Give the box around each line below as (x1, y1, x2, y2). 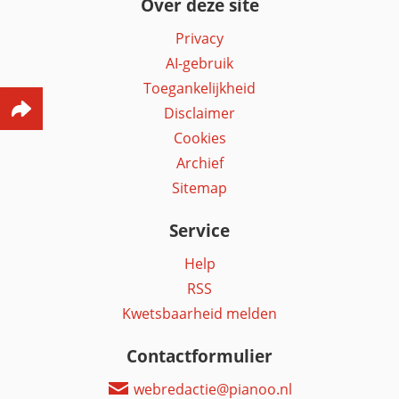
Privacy (175, 28, 224, 49)
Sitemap (172, 178, 227, 199)
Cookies (173, 128, 226, 149)
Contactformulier (126, 344, 273, 369)
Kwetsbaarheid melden (122, 304, 277, 324)
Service (169, 218, 230, 243)
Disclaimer (164, 103, 235, 124)
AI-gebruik (166, 53, 233, 74)
